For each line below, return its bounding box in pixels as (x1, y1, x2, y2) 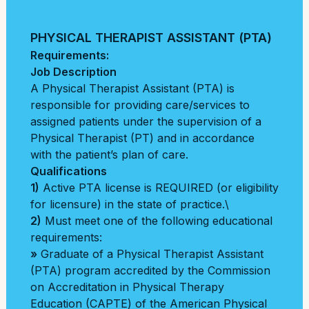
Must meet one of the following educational (41, 214, 272, 228)
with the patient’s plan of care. (30, 148, 188, 161)
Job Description (30, 65, 117, 79)
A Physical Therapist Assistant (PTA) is (30, 81, 235, 95)
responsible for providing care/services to (30, 98, 250, 112)
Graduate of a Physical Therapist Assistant (37, 247, 263, 261)
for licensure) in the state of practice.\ (30, 197, 229, 211)
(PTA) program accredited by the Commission (30, 263, 270, 277)
